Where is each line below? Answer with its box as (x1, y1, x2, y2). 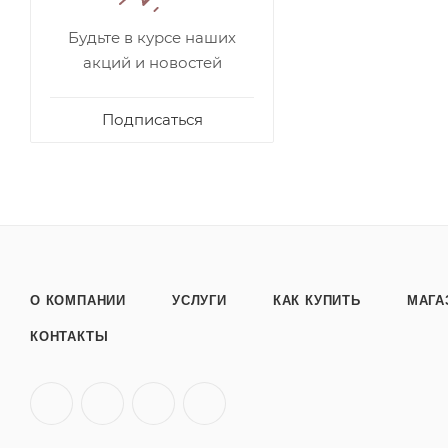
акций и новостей (82, 53, 222, 72)
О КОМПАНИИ (30, 293, 126, 308)
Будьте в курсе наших (68, 28, 236, 47)
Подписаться (101, 110, 203, 129)
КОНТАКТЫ (30, 329, 109, 344)
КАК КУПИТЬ (272, 293, 361, 308)
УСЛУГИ (172, 293, 227, 308)
